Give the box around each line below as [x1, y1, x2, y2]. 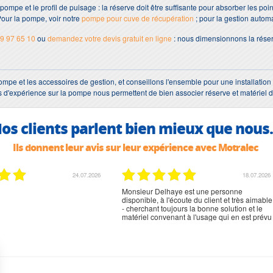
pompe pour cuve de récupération [82, 12, 194, 23]
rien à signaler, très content [122, 186, 211, 197]
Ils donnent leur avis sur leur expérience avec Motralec [12, 140, 258, 154]
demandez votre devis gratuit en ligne [48, 32, 172, 43]
